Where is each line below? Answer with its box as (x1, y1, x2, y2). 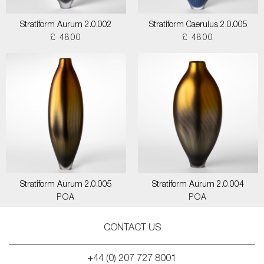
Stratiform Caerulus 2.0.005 (148, 21, 247, 29)
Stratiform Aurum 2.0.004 (152, 181, 244, 189)
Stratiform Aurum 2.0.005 (20, 181, 112, 189)
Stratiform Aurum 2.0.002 (20, 21, 112, 29)
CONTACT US (103, 224, 161, 233)
